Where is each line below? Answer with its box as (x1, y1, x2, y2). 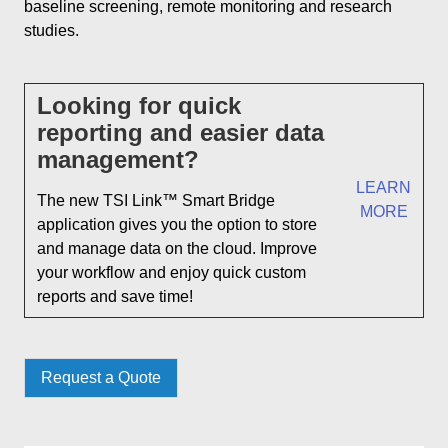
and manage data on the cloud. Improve (37, 239, 317, 257)
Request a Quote (41, 369, 161, 386)
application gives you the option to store (37, 215, 317, 233)
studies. (24, 22, 79, 39)
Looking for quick (37, 92, 241, 119)
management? (37, 146, 199, 173)
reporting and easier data (37, 119, 324, 146)
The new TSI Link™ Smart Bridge (37, 191, 275, 209)
